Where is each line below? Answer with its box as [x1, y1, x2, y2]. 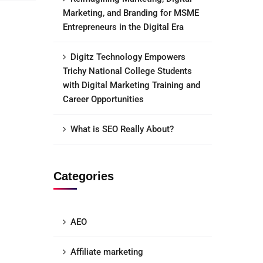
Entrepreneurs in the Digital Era [63, 22, 184, 32]
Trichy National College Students [63, 66, 192, 76]
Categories [53, 170, 114, 183]
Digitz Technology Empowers [70, 52, 186, 62]
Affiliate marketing [70, 247, 143, 257]
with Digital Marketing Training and [63, 80, 200, 90]
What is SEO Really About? [70, 124, 174, 134]
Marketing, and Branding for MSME [63, 8, 199, 18]
